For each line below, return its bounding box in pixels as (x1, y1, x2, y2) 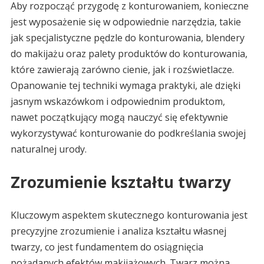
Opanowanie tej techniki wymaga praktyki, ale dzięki (10, 79, 240, 93)
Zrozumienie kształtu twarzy (10, 171, 231, 193)
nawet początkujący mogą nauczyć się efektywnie (10, 111, 228, 124)
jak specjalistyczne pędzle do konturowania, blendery (10, 31, 245, 45)
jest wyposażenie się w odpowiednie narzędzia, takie (10, 15, 241, 29)
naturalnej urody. (10, 143, 87, 156)
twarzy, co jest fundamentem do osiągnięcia (10, 240, 203, 254)
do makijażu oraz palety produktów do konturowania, (10, 47, 247, 61)
